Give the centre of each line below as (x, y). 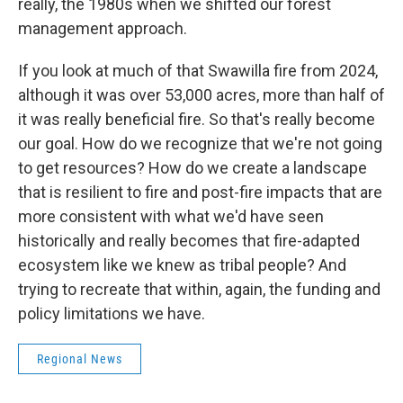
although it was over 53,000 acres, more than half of (201, 95)
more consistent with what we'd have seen (171, 216)
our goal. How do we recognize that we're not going (200, 143)
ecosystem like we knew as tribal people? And (182, 265)
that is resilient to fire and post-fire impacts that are (200, 192)
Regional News (80, 359)
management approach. (103, 28)
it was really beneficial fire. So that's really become (197, 119)
